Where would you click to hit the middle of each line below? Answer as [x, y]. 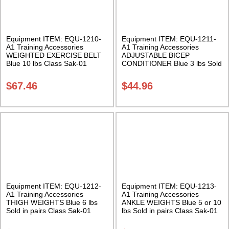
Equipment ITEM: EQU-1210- [54, 39]
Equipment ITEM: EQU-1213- [169, 186]
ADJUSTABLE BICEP [155, 55]
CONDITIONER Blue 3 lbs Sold [171, 64]
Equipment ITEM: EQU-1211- [169, 39]
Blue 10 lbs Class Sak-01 [47, 64]
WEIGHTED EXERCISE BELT [54, 55]
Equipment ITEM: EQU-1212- [54, 186]
